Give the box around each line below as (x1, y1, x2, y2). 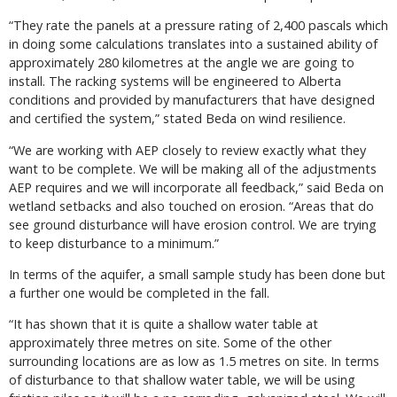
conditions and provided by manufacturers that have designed (9, 91, 375, 109)
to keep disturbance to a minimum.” (9, 234, 219, 252)
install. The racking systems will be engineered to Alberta (9, 73, 341, 90)
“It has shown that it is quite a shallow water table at (9, 315, 318, 333)
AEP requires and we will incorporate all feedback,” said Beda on (9, 178, 384, 196)
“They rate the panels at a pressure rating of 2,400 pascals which (9, 17, 388, 35)
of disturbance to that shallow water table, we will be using (9, 371, 355, 389)
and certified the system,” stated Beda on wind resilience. (9, 110, 346, 128)
